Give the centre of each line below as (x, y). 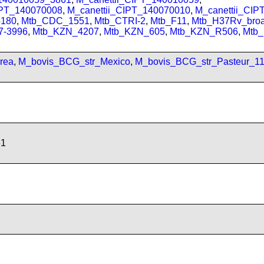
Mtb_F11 (169, 21)
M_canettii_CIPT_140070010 (129, 10)
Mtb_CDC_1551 (55, 21)
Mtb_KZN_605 (134, 32)
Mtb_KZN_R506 (204, 32)
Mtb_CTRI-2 (120, 21)
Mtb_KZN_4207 (66, 32)
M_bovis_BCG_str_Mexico (74, 62)
